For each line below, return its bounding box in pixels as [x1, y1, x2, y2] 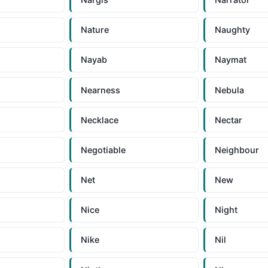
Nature [80, 25, 109, 35]
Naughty [215, 25, 251, 35]
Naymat [215, 54, 247, 65]
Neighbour [215, 144, 260, 155]
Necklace [80, 114, 118, 125]
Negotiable [80, 144, 126, 155]
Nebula [215, 84, 245, 95]
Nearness [80, 84, 120, 95]
